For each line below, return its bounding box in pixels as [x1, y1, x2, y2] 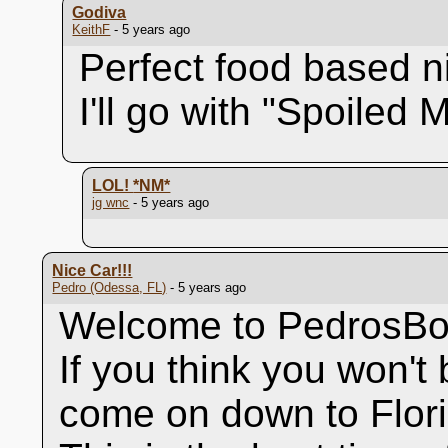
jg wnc [92, 195, 130, 210]
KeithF [72, 22, 111, 37]
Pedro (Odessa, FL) [52, 280, 167, 295]
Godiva [72, 4, 127, 21]
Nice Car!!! [52, 262, 133, 279]
